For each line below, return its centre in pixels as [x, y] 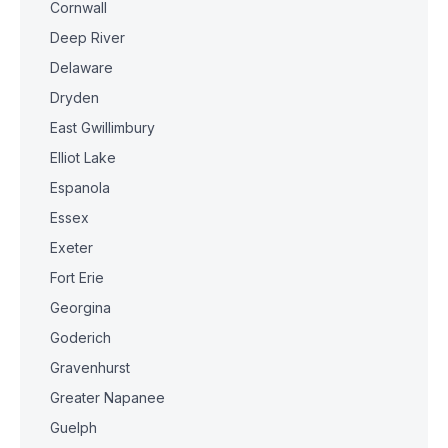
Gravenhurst [90, 367]
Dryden [74, 97]
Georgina [80, 307]
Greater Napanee [107, 397]
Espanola [80, 187]
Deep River [87, 37]
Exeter [71, 247]
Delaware [81, 67]
